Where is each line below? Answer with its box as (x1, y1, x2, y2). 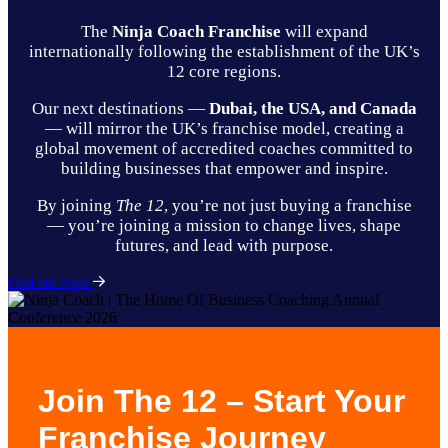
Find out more (8, 274, 93, 290)
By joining (36, 195, 116, 215)
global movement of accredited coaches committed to (35, 138, 413, 158)
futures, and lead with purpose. (115, 235, 333, 255)
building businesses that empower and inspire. (60, 158, 388, 178)
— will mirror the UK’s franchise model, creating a (44, 118, 404, 138)
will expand (280, 21, 368, 41)
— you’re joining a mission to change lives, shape (47, 215, 401, 235)
